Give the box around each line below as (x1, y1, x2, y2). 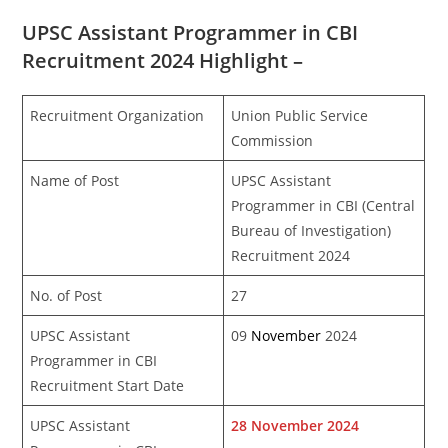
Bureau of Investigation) (231, 220, 392, 240)
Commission (231, 130, 314, 150)
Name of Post (30, 170, 120, 190)
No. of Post (30, 285, 103, 305)
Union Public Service (231, 105, 369, 125)
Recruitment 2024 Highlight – (22, 46, 304, 74)
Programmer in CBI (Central (231, 195, 416, 215)
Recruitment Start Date (30, 375, 185, 395)
